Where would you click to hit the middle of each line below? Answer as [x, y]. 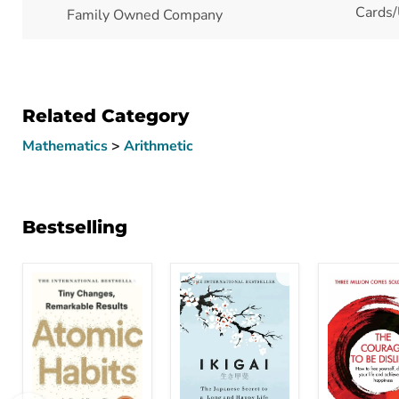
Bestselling [75, 228]
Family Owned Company [145, 16]
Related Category [106, 116]
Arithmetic [159, 147]
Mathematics [67, 147]
